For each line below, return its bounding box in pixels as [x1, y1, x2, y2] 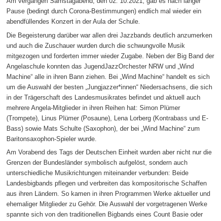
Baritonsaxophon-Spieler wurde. [6, 135, 97, 143]
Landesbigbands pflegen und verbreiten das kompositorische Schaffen [6, 180, 207, 187]
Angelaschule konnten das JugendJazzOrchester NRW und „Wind [6, 62, 194, 70]
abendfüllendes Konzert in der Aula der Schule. [6, 18, 141, 26]
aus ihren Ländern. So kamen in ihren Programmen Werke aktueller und [6, 190, 211, 198]
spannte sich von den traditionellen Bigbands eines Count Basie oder [6, 211, 203, 219]
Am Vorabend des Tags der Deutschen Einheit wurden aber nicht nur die [6, 148, 212, 156]
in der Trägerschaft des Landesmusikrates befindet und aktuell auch [6, 93, 201, 101]
